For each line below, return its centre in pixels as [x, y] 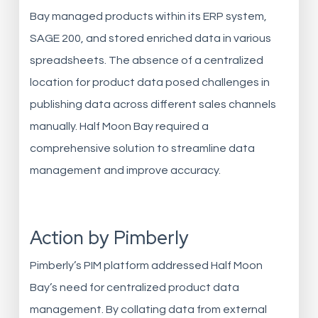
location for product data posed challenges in [149, 82]
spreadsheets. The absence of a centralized [146, 60]
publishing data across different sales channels [153, 104]
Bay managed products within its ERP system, [148, 16]
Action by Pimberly [109, 238]
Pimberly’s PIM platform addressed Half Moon [146, 265]
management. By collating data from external [148, 309]
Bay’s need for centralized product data [134, 287]
